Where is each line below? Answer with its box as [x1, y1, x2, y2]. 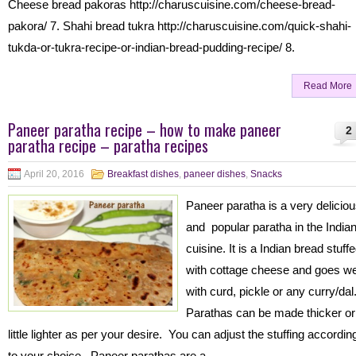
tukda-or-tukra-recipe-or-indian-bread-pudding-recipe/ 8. [8, 41, 295, 54]
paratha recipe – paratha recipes [8, 133, 208, 157]
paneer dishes [184, 168, 246, 180]
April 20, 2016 [24, 168, 84, 180]
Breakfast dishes [107, 168, 179, 180]
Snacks [250, 168, 282, 180]
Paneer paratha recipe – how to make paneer [8, 118, 281, 141]
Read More [304, 80, 352, 91]
